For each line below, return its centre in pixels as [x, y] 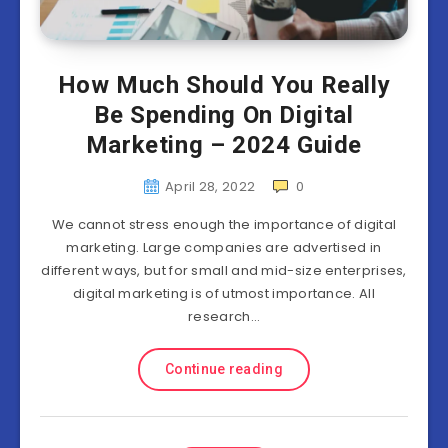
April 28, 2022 [210, 186]
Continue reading [224, 369]
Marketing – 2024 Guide [224, 145]
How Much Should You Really [224, 85]
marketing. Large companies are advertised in [224, 247]
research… [224, 316]
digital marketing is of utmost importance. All [224, 293]
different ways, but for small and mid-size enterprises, [224, 270]
